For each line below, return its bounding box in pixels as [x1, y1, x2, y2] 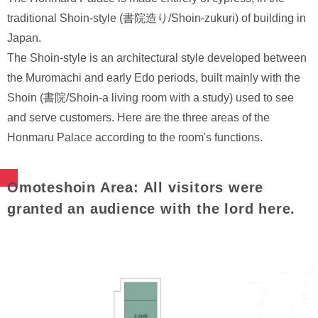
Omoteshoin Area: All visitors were [7, 179, 264, 195]
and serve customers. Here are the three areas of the [7, 111, 270, 124]
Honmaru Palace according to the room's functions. [7, 131, 263, 143]
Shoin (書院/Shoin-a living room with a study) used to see [7, 91, 294, 104]
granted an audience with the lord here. [7, 200, 296, 216]
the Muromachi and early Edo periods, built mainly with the [7, 71, 300, 84]
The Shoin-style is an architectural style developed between [7, 51, 307, 64]
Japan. [7, 31, 41, 44]
